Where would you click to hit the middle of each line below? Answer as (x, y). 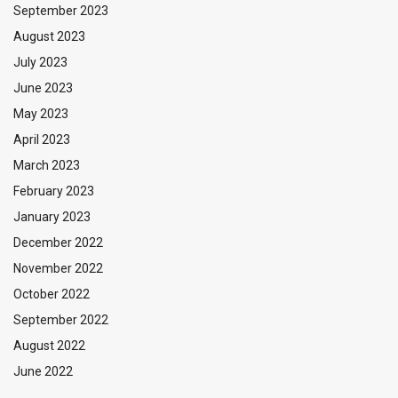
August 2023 (49, 37)
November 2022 (58, 269)
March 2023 (47, 166)
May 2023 (41, 114)
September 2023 (61, 11)
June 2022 (43, 372)
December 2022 (58, 243)
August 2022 (49, 346)
